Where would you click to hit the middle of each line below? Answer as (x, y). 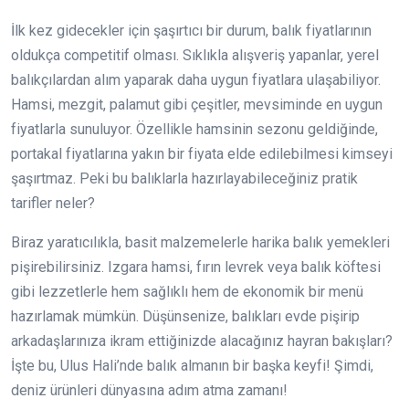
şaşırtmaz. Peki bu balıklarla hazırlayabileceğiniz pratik (184, 178)
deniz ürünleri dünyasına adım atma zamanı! (149, 390)
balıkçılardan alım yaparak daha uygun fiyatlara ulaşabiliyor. (196, 80)
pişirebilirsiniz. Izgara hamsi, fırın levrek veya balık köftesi (196, 267)
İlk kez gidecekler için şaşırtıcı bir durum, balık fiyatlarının (191, 31)
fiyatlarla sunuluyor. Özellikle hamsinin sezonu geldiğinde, (194, 129)
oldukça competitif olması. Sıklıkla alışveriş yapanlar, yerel (195, 55)
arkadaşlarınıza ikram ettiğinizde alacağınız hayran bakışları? (202, 341)
